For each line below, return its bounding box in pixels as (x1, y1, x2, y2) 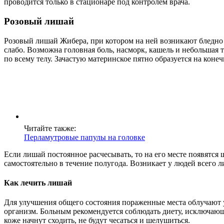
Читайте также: (24, 123, 76, 132)
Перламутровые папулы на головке (24, 132, 145, 141)
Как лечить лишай (4, 178, 72, 187)
